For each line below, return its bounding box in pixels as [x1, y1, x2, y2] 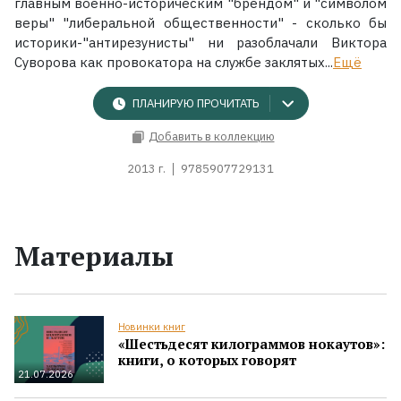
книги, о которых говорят [118, 350, 296, 369]
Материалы [14, 237, 174, 274]
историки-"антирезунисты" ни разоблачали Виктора [14, 33, 387, 51]
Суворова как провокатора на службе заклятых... [14, 53, 333, 71]
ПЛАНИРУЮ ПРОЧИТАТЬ [132, 96, 259, 112]
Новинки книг [118, 320, 185, 333]
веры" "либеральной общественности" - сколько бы [14, 13, 387, 31]
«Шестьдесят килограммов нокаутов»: [118, 334, 385, 353]
